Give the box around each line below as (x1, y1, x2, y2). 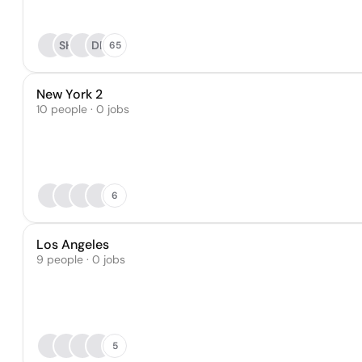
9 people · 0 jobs (36, 252, 125, 267)
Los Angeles (36, 236, 109, 253)
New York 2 (36, 86, 103, 103)
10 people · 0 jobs (36, 102, 129, 116)
